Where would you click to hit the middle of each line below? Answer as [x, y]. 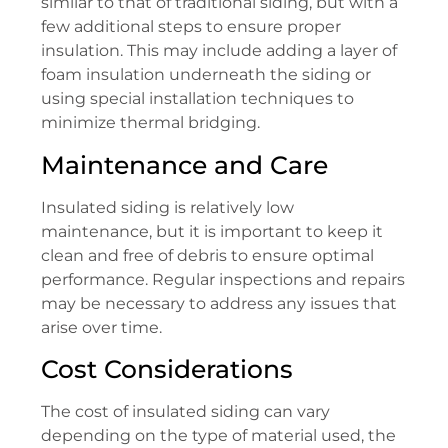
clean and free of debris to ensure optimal [207, 255]
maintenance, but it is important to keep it [212, 231]
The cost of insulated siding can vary [185, 412]
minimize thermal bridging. [150, 123]
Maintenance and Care [184, 164]
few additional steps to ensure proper [191, 27]
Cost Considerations [167, 369]
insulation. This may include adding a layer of [219, 51]
